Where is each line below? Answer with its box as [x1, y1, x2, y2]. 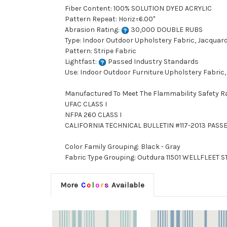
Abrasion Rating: [65, 25, 121, 34]
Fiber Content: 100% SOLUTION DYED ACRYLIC [65, 4, 212, 13]
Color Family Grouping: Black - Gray [65, 142, 180, 152]
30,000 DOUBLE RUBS [129, 25, 203, 34]
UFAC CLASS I [65, 100, 107, 109]
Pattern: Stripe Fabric [65, 47, 136, 56]
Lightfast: [65, 57, 98, 66]
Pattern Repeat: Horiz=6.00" [65, 15, 155, 24]
